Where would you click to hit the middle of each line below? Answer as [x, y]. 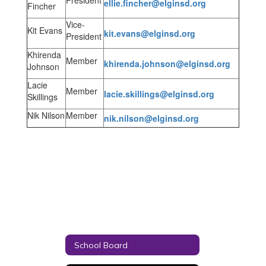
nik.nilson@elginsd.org [151, 118]
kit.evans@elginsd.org [150, 33]
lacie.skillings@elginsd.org [159, 94]
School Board [101, 245]
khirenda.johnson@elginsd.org [167, 64]
